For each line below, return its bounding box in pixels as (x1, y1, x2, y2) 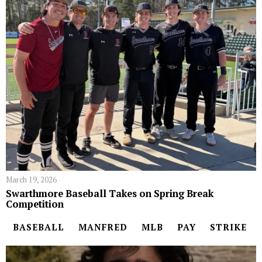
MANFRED (78, 220, 127, 233)
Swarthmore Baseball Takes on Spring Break (6, 187, 213, 200)
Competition (6, 197, 64, 211)
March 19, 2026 (6, 174, 57, 185)
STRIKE (210, 220, 247, 233)
